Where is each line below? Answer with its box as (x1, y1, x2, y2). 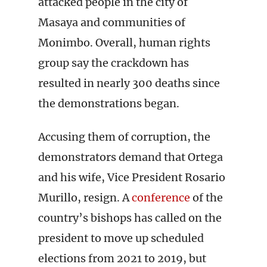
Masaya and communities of (38, 15, 185, 29)
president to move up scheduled (38, 231, 204, 245)
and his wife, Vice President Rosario (38, 170, 225, 184)
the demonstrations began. (38, 97, 179, 110)
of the (190, 191, 223, 204)
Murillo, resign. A (38, 191, 132, 204)
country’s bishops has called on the (38, 211, 222, 225)
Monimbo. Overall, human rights (38, 36, 210, 49)
